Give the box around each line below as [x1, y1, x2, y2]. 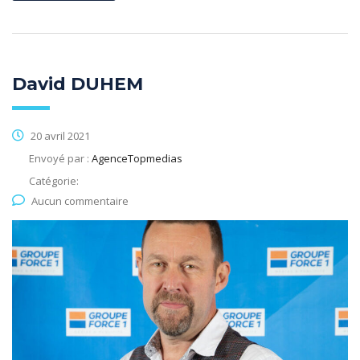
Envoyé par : [29, 150, 92, 166]
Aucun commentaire [31, 193, 129, 208]
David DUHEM [12, 72, 143, 95]
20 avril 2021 [28, 128, 90, 143]
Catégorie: [29, 173, 79, 188]
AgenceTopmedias [92, 150, 182, 166]
